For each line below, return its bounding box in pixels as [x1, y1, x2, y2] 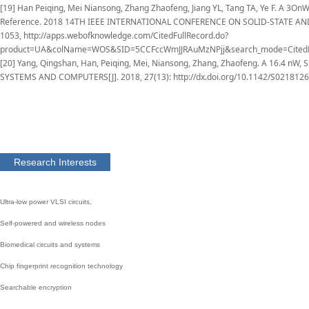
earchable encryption [5, 283, 72, 291]
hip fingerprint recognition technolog [5, 262, 119, 270]
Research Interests [14, 157, 97, 168]
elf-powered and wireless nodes [5, 219, 106, 227]
